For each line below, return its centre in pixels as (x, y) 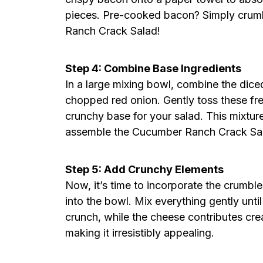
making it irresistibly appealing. (140, 233)
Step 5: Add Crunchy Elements (144, 169)
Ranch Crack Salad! (113, 31)
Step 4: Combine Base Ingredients (153, 68)
